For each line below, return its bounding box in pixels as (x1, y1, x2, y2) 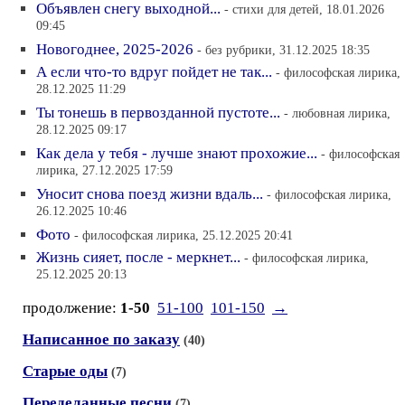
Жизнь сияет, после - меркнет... (36, 249, 240, 266)
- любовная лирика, (284, 106, 391, 120)
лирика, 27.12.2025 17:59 (36, 163, 173, 180)
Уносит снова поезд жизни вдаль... (36, 185, 263, 202)
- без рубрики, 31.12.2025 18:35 (197, 42, 370, 57)
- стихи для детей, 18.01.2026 (224, 2, 384, 16)
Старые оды (23, 363, 108, 380)
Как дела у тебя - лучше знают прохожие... (36, 145, 317, 162)
